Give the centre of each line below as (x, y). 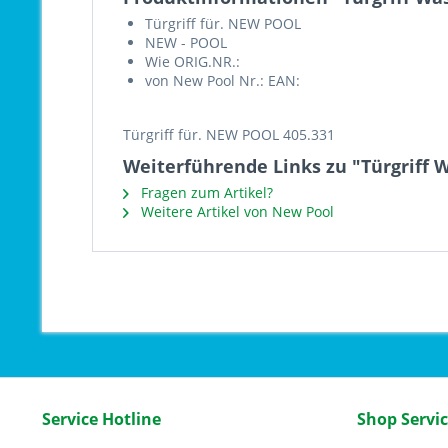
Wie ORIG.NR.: (192, 61)
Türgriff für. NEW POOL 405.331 (229, 134)
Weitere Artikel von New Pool (235, 211)
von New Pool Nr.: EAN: (222, 80)
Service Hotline (101, 419)
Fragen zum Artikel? (205, 192)
